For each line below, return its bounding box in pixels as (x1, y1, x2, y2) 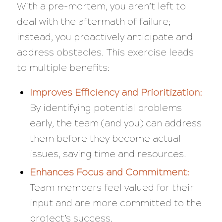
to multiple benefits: (16, 61, 110, 73)
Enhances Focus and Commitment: (29, 166, 189, 178)
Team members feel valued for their (29, 182, 194, 194)
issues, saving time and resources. (29, 148, 186, 160)
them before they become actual (29, 133, 181, 145)
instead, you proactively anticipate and (16, 31, 193, 43)
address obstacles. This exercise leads (16, 46, 194, 58)
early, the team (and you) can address (29, 117, 202, 129)
